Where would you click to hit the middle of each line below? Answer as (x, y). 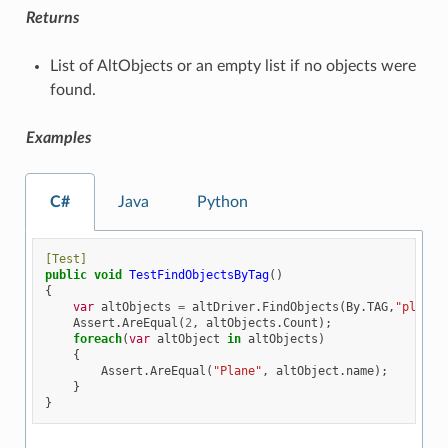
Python (222, 201)
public (66, 274)
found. (72, 89)
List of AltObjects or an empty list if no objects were (232, 65)
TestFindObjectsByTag (199, 274)
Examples (58, 137)
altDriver (224, 306)
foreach (98, 338)
